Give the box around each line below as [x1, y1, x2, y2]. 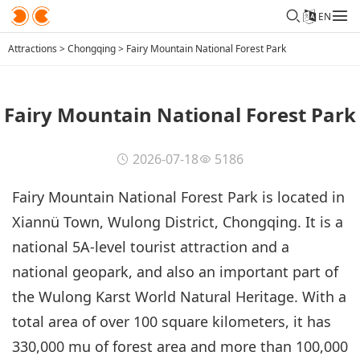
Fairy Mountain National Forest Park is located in [12, 186, 345, 207]
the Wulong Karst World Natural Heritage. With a [12, 286, 346, 306]
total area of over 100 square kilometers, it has [12, 311, 331, 331]
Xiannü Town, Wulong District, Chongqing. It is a [12, 211, 343, 231]
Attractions [8, 42, 57, 55]
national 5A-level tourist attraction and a [12, 236, 289, 256]
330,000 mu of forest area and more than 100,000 [12, 336, 348, 356]
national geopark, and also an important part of [12, 261, 338, 281]
